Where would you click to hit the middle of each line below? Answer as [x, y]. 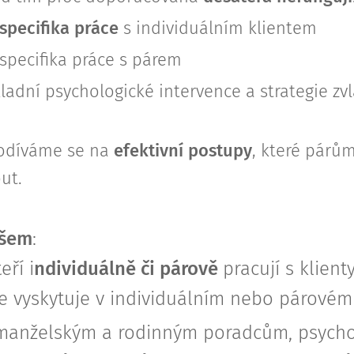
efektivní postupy [183, 151]
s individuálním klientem [217, 28]
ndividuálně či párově [128, 269]
